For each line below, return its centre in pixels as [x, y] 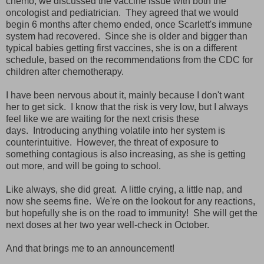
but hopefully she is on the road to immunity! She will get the [132, 213]
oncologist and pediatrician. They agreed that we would [122, 12]
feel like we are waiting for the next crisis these [103, 118]
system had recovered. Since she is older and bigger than [127, 36]
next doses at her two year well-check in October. [108, 225]
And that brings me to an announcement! [93, 248]
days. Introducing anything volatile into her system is [115, 130]
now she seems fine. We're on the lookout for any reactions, [131, 201]
